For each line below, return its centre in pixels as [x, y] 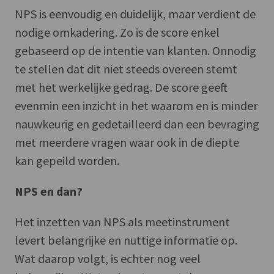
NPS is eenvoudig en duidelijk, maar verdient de [135, 13]
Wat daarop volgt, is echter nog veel [108, 258]
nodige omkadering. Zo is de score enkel [117, 32]
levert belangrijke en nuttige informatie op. [126, 240]
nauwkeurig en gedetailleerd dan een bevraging [137, 124]
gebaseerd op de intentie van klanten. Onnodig [135, 50]
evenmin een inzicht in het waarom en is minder [136, 105]
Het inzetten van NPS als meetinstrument [122, 221]
